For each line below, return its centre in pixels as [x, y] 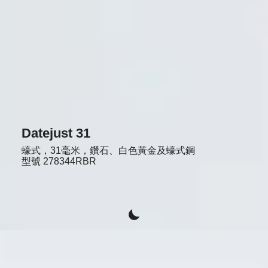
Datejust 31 [56, 133]
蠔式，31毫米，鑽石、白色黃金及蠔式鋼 [108, 150]
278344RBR [69, 161]
